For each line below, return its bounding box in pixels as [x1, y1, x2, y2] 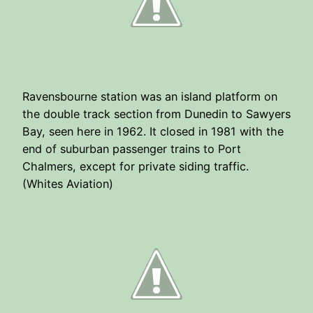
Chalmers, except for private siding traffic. [22, 159, 249, 173]
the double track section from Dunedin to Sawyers [22, 106, 291, 121]
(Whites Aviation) [22, 176, 113, 191]
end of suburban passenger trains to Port [22, 141, 241, 156]
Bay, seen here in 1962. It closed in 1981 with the [22, 124, 284, 138]
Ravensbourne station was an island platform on [22, 89, 277, 103]
